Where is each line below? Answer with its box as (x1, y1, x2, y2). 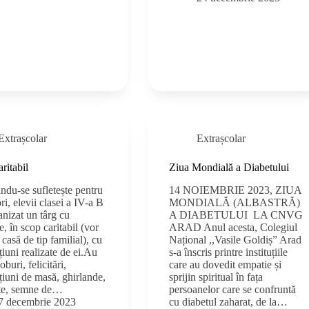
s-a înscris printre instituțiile (169, 246, 288, 258)
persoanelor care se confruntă (169, 283, 297, 295)
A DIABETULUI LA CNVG (169, 208, 303, 221)
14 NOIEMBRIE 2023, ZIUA (169, 183, 302, 196)
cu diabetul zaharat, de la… (169, 295, 288, 308)
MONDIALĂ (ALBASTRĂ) (169, 196, 301, 208)
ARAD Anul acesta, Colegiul (169, 221, 298, 233)
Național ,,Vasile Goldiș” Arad (169, 233, 302, 246)
